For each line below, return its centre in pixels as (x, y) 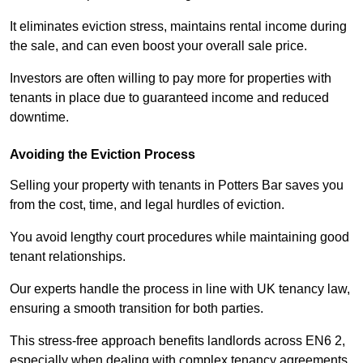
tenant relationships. (68, 257)
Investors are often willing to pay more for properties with (171, 79)
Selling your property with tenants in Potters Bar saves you (177, 186)
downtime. (39, 117)
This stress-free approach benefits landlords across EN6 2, (177, 341)
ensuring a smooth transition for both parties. (137, 309)
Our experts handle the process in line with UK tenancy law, (180, 289)
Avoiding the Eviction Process (102, 155)
